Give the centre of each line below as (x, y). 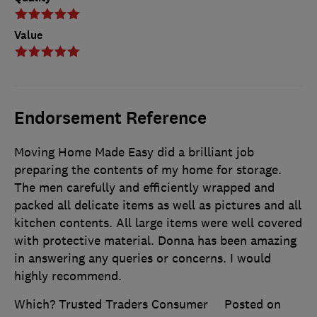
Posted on (253, 305)
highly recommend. (68, 276)
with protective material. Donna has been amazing (155, 241)
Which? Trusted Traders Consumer (111, 305)
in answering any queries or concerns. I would (143, 259)
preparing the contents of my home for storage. (148, 170)
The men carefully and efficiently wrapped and (144, 188)
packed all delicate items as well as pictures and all (158, 206)
